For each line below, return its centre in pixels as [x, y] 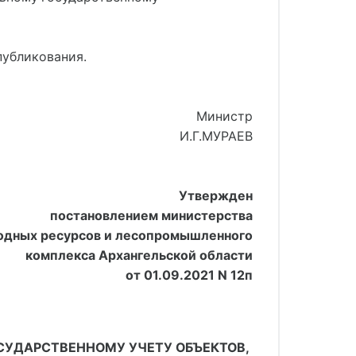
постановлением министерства [151, 215]
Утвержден [216, 195]
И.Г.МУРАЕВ [216, 136]
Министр [224, 116]
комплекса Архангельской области [139, 255]
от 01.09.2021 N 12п [189, 275]
